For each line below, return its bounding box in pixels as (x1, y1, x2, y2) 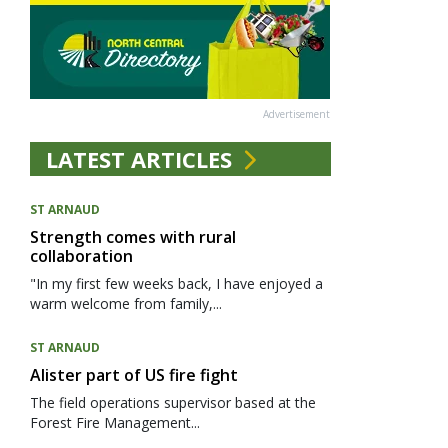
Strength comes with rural (29, 226, 236, 248)
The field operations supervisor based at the (29, 393, 316, 412)
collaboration (29, 245, 133, 267)
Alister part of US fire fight (29, 364, 238, 386)
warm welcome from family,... (29, 294, 222, 313)
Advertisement (263, 107, 331, 121)
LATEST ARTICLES (45, 144, 238, 174)
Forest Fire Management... (29, 413, 200, 432)
